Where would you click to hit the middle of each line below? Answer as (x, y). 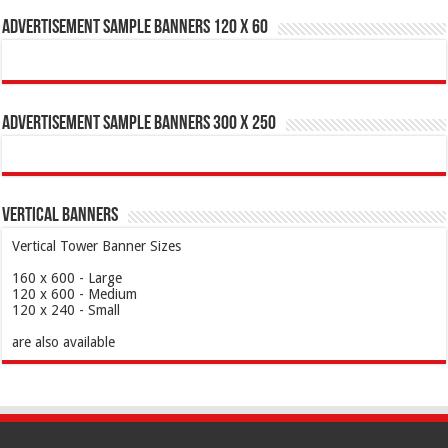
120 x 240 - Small (66, 310)
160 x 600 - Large (67, 278)
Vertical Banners (60, 216)
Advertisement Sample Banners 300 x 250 (139, 124)
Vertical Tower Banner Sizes (97, 246)
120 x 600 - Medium (75, 294)
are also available (64, 342)
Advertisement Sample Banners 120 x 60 (135, 28)
